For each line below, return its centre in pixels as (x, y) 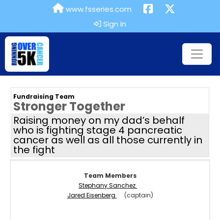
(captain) (135, 195)
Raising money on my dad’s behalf (99, 120)
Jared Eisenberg (92, 195)
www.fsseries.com (98, 9)
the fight (34, 150)
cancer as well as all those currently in (108, 140)
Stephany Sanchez (108, 185)
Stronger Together (69, 106)
